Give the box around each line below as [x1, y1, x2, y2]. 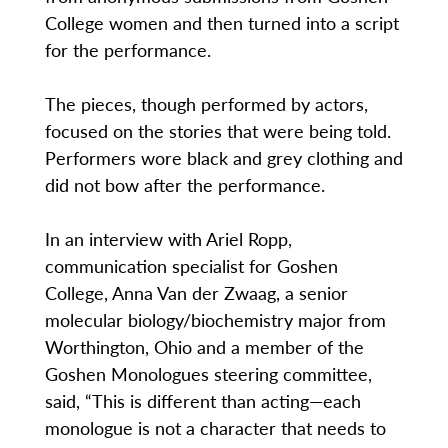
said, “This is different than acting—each [44, 388, 361, 414]
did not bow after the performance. [44, 172, 325, 198]
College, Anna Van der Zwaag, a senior [44, 280, 348, 306]
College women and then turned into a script [44, 10, 399, 36]
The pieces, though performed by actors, [44, 91, 368, 117]
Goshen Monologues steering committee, [44, 361, 372, 387]
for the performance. [44, 37, 211, 63]
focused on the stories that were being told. [44, 118, 391, 144]
